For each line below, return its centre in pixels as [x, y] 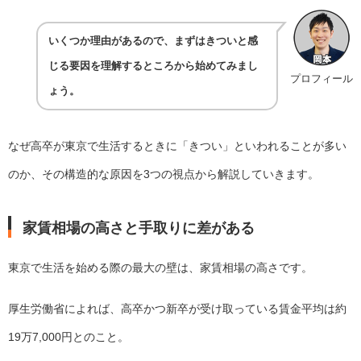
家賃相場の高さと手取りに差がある [139, 226]
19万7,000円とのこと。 [68, 336]
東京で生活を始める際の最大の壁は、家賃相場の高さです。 [160, 267]
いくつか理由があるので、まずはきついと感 [153, 41]
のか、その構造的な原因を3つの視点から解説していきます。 [164, 174]
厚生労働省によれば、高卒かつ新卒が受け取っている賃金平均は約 [177, 308]
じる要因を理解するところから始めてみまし [153, 66]
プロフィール [322, 78]
